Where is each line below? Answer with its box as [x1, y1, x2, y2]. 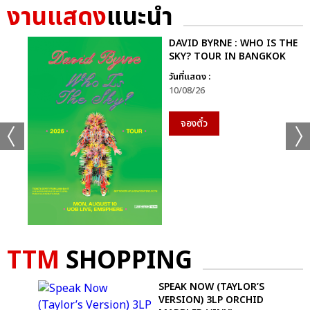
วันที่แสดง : [169, 70, 210, 84]
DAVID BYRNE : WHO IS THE [169, 36, 298, 51]
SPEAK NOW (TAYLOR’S [158, 280, 264, 295]
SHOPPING [60, 243, 192, 280]
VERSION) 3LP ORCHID [158, 293, 264, 308]
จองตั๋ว [181, 116, 208, 131]
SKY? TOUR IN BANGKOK [169, 49, 286, 64]
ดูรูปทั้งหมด [204, 272, 255, 289]
